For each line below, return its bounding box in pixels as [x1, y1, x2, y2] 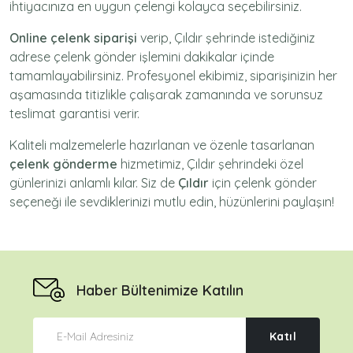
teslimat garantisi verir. [9, 106, 139, 121]
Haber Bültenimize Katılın [76, 281, 243, 299]
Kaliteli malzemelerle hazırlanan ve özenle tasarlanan [9, 137, 314, 153]
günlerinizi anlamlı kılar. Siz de [9, 175, 178, 191]
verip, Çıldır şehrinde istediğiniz [137, 30, 315, 46]
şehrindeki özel [215, 156, 303, 172]
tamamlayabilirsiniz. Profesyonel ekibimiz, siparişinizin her [9, 68, 337, 84]
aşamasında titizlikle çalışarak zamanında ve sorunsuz [9, 87, 323, 102]
